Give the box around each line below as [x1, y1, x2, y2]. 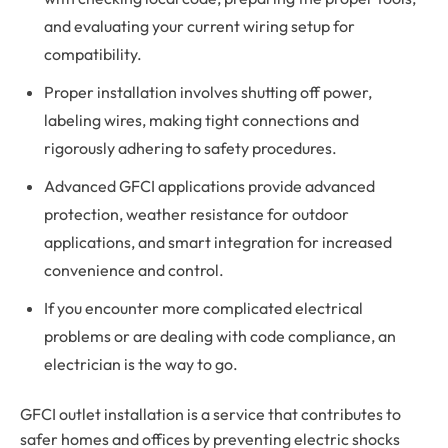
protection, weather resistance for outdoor [44, 203, 349, 224]
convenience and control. [44, 259, 224, 280]
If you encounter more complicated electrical [44, 297, 363, 318]
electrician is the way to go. [44, 353, 238, 374]
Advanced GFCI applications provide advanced [44, 175, 375, 196]
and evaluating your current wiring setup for [44, 15, 355, 36]
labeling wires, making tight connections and [44, 109, 359, 130]
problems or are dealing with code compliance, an [44, 325, 396, 346]
